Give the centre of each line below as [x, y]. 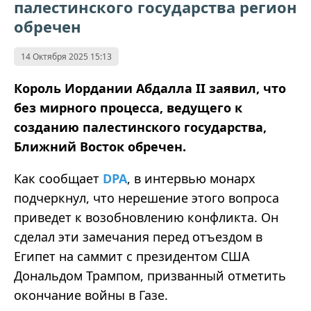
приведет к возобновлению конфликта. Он [146, 218]
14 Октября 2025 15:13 [66, 57]
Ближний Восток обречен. [102, 147]
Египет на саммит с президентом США [132, 257]
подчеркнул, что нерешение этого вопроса [146, 198]
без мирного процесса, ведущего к [128, 108]
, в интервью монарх [191, 179]
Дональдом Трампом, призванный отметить [150, 276]
